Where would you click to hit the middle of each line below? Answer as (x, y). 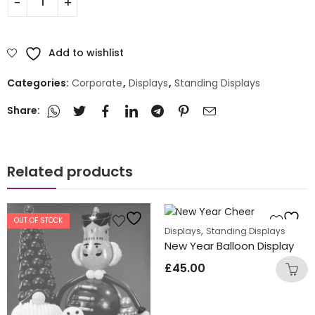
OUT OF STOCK (38, 221)
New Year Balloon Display (229, 246)
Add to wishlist (86, 52)
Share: (24, 110)
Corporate (97, 83)
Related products (70, 172)
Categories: (39, 83)
